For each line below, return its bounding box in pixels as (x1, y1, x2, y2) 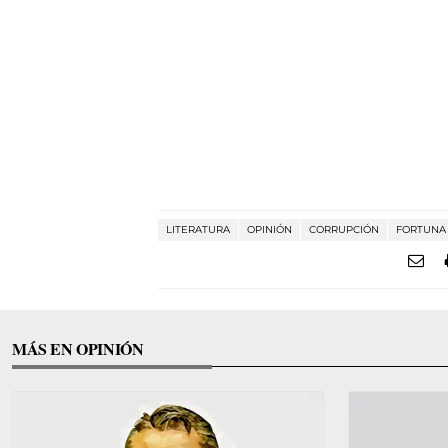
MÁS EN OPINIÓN (12, 337, 144, 360)
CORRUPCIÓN (309, 223, 379, 236)
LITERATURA (166, 223, 230, 236)
